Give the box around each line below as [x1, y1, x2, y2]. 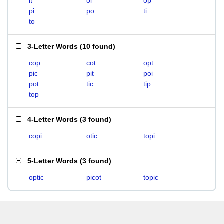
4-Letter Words [27, 115, 78, 123]
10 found [82, 42, 113, 50]
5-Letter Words [27, 157, 78, 165]
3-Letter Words [27, 42, 78, 50]
